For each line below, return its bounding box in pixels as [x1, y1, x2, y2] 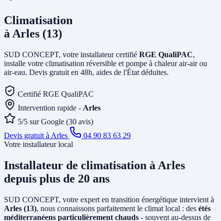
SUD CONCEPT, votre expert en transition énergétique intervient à [4, 195, 214, 204]
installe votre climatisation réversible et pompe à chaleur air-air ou [4, 59, 207, 68]
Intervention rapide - [18, 103, 83, 112]
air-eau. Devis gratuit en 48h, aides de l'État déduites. [4, 68, 169, 76]
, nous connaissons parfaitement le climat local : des [37, 204, 198, 213]
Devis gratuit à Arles [4, 131, 70, 140]
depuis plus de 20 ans [4, 172, 110, 185]
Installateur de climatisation [4, 158, 149, 172]
